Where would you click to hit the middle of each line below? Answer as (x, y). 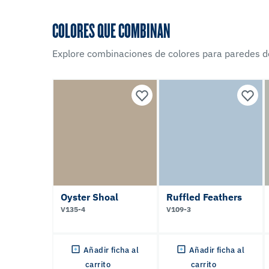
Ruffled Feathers (204, 197)
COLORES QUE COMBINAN (111, 30)
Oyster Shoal (89, 197)
